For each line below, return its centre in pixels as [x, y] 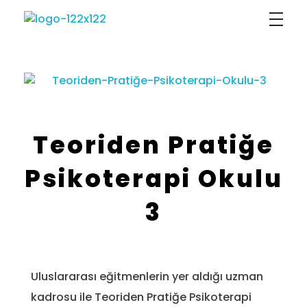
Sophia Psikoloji [42, 35]
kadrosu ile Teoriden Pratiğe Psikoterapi [141, 297]
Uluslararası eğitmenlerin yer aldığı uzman [147, 277]
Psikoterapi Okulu [153, 179]
